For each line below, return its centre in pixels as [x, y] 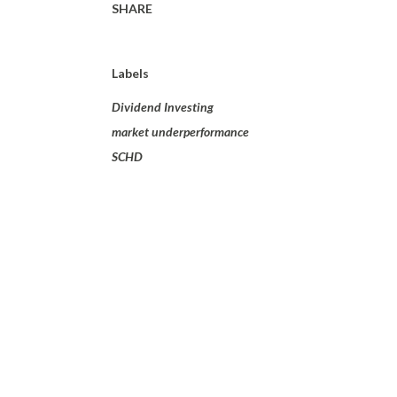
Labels [130, 73]
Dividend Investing [163, 107]
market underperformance [180, 132]
